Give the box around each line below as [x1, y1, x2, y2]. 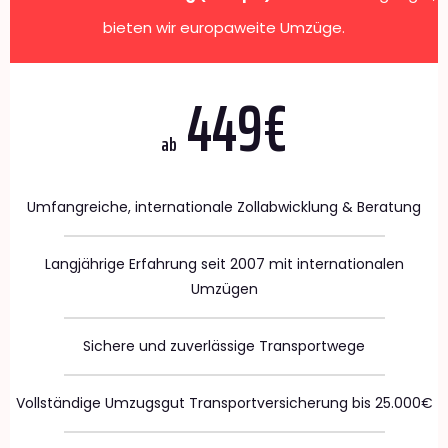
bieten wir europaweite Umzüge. [103, 16, 345, 38]
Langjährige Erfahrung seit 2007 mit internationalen [44, 253, 404, 274]
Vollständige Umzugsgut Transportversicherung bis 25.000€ [15, 392, 433, 413]
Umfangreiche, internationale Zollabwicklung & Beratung [27, 196, 421, 217]
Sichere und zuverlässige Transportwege [83, 335, 365, 356]
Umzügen [190, 278, 258, 299]
